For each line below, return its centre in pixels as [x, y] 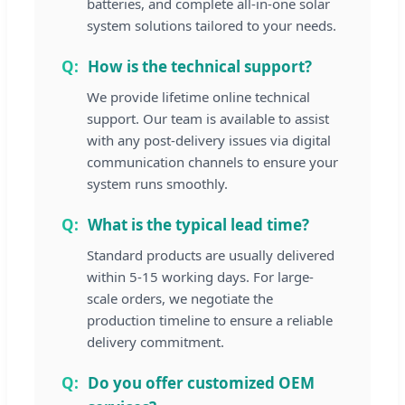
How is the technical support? [200, 67]
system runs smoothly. [157, 184]
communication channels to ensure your [212, 162]
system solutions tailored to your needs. [212, 26]
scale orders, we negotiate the [180, 299]
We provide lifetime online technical [198, 97]
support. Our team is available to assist [208, 119]
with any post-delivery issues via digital [209, 141]
